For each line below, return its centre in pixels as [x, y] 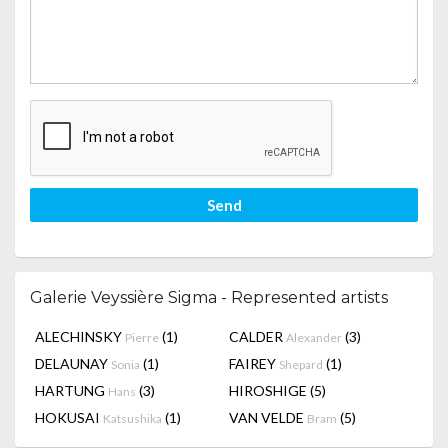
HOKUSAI [69, 417]
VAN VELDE [268, 417]
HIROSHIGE [269, 390]
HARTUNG [71, 390]
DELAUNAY [73, 363]
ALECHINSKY [80, 336]
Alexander [314, 337]
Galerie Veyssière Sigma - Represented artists [209, 297]
